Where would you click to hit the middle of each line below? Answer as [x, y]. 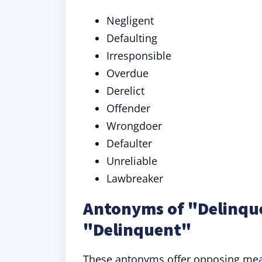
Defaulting [132, 38]
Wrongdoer [134, 126]
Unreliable [132, 161]
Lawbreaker [135, 178]
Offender [128, 108]
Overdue [127, 73]
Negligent [130, 20]
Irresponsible [139, 56]
